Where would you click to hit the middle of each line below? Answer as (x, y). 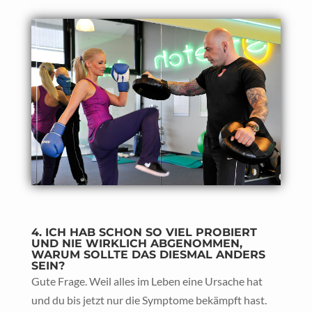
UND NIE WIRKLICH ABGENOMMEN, (136, 243)
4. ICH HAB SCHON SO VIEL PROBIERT (144, 232)
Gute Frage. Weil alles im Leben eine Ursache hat (147, 281)
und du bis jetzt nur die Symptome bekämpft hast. (149, 299)
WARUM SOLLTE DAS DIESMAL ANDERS (148, 254)
